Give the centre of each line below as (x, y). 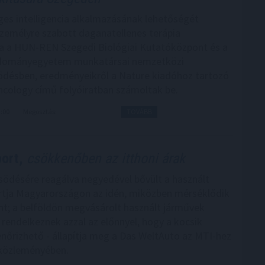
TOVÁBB (139, 112)
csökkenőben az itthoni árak (104, 159)
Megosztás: (40, 112)
